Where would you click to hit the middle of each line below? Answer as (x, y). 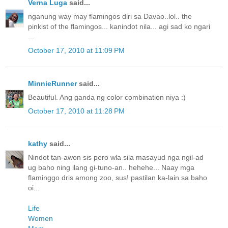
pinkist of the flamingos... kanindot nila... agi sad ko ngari (119, 27)
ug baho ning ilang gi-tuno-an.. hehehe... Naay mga (111, 168)
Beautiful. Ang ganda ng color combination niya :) (107, 97)
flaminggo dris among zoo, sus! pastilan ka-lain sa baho (118, 178)
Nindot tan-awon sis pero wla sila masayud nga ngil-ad (116, 158)
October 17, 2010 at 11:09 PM (76, 51)
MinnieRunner (52, 83)
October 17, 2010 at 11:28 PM (76, 111)
